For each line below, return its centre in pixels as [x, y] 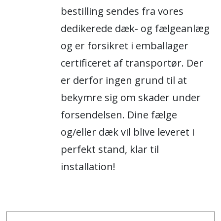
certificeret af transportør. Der [132, 63]
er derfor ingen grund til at [124, 80]
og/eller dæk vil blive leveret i [128, 132]
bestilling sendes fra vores [122, 11]
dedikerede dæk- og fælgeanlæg [135, 28]
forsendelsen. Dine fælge [119, 115]
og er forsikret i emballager [125, 46]
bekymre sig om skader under [131, 97]
